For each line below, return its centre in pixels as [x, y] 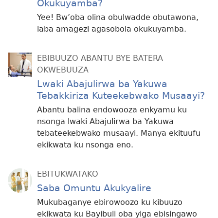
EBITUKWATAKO [68, 174]
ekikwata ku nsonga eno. [85, 145]
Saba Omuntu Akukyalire [94, 188]
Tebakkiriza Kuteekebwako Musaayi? [121, 96]
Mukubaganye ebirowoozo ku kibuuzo [110, 202]
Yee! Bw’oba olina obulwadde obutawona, [118, 18]
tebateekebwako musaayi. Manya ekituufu [119, 133]
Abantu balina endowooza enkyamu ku [112, 110]
